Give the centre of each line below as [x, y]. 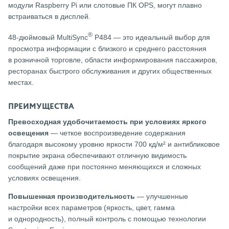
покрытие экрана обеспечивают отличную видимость [97, 155]
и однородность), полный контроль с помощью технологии [107, 219]
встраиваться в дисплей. [49, 17]
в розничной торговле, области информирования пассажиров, [113, 60]
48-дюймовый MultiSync [48, 37]
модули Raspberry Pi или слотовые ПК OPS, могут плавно [105, 5]
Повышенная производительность [72, 196]
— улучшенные [162, 196]
